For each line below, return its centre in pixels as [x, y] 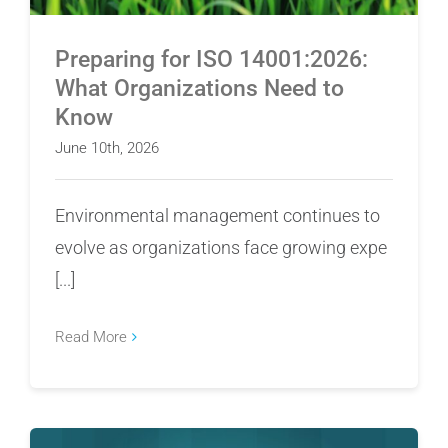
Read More [91, 337]
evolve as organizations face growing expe [221, 248]
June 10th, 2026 [107, 148]
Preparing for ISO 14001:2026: [211, 60]
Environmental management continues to [217, 216]
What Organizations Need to [199, 89]
